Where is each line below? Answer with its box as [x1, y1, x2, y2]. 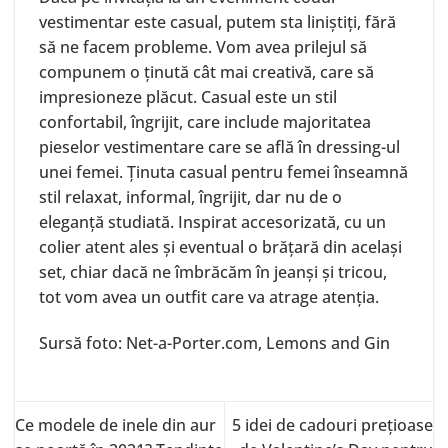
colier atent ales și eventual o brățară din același [39, 235, 402, 258]
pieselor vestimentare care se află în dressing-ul [39, 135, 400, 158]
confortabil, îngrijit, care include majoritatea [39, 110, 371, 133]
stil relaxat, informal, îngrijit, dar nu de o [39, 185, 342, 208]
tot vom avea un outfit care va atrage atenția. [39, 285, 379, 308]
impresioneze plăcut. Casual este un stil [39, 85, 337, 108]
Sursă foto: [39, 331, 126, 354]
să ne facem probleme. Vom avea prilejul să [39, 35, 367, 58]
